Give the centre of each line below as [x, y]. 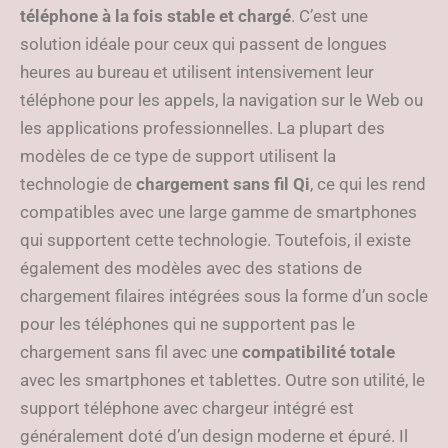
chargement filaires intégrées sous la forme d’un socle [224, 296]
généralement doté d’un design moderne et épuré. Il [214, 436]
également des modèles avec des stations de [191, 268]
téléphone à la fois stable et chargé [155, 16]
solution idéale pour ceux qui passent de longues [203, 44]
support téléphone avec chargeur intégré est [187, 408]
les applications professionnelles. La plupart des [202, 128]
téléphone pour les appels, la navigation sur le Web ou [221, 100]
